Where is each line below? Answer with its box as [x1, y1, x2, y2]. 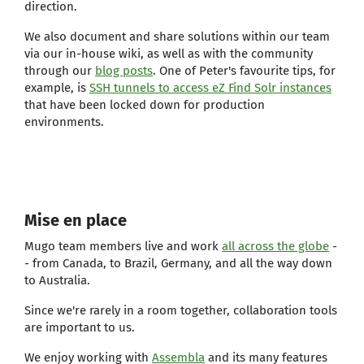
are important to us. [24, 320, 135, 335]
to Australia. [24, 273, 90, 288]
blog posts [95, 63, 153, 78]
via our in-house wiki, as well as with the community [24, 46, 313, 61]
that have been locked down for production [24, 97, 265, 112]
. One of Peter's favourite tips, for [153, 63, 336, 78]
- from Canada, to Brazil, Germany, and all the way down [24, 256, 332, 271]
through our [24, 63, 95, 78]
